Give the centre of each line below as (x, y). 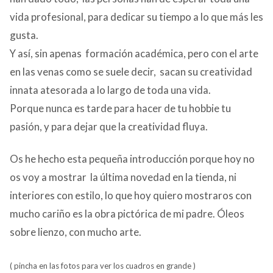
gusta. (24, 35)
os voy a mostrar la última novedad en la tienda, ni (123, 177)
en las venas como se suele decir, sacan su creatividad (131, 71)
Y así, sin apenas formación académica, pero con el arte (134, 53)
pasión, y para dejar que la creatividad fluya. (109, 126)
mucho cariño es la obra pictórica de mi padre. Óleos (127, 214)
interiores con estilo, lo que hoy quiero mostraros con (131, 196)
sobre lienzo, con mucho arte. (76, 232)
